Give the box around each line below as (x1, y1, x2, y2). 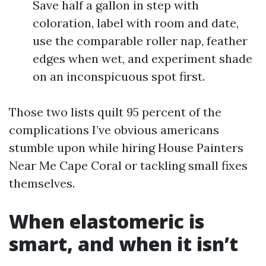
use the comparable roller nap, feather (33, 33, 248, 48)
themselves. (9, 176, 75, 191)
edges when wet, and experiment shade (33, 51, 252, 66)
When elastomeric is (9, 208, 204, 234)
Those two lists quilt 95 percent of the (9, 104, 221, 119)
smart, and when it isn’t (9, 231, 238, 256)
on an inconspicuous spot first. (33, 69, 205, 84)
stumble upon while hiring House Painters (9, 140, 243, 155)
